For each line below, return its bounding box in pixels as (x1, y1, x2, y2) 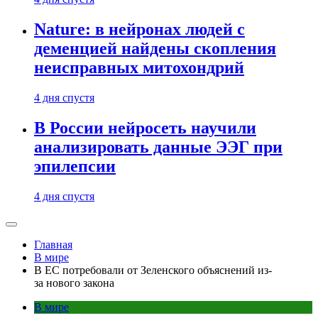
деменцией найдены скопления (34, 39, 276, 58)
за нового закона (34, 277, 114, 289)
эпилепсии (34, 157, 116, 176)
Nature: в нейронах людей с (34, 20, 245, 39)
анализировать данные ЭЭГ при (34, 138, 283, 157)
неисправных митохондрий (34, 58, 244, 77)
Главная (34, 238, 72, 251)
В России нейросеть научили (34, 119, 256, 138)
